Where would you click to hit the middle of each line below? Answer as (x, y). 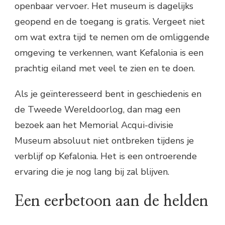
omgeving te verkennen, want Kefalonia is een (109, 52)
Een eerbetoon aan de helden (111, 201)
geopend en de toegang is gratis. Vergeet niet (110, 21)
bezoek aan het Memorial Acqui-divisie (94, 125)
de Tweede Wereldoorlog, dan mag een (97, 109)
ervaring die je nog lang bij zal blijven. (92, 172)
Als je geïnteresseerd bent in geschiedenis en (108, 94)
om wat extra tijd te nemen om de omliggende (112, 37)
